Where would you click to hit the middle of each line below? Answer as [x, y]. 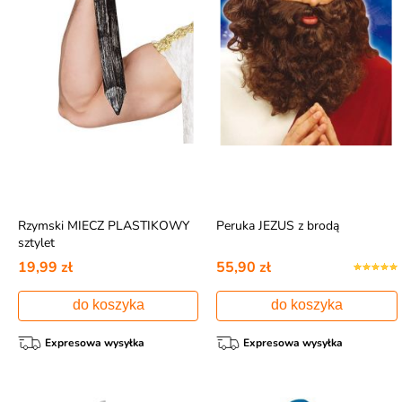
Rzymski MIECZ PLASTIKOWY [103, 226]
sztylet [36, 243]
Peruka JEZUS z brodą [278, 226]
